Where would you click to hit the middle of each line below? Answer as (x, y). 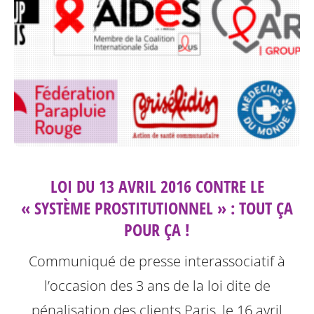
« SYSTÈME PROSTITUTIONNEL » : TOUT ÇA (157, 207)
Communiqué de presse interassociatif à (157, 261)
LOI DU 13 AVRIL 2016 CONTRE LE (157, 186)
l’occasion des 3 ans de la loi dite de (157, 285)
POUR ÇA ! (157, 229)
